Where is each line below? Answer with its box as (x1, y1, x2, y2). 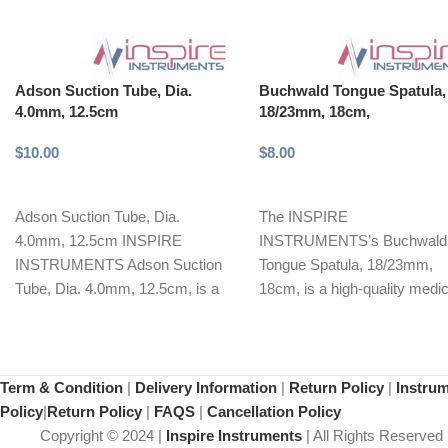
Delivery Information (135, 378, 277, 396)
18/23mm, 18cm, (259, 102, 371, 120)
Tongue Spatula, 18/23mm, (259, 255, 434, 273)
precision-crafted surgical (15, 303, 179, 321)
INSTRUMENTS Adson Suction (15, 255, 222, 273)
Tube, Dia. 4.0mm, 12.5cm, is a (15, 279, 219, 297)
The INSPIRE (259, 207, 349, 225)
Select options (27, 175, 116, 191)
